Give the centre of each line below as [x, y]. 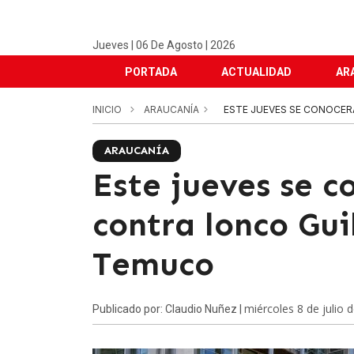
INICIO [107, 109]
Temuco [153, 264]
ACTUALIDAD [256, 72]
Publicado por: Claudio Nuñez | [168, 309]
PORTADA [151, 72]
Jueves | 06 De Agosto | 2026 [164, 45]
